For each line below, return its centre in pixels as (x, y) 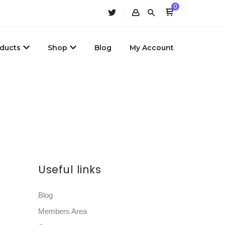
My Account (152, 48)
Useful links (70, 170)
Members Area (63, 211)
